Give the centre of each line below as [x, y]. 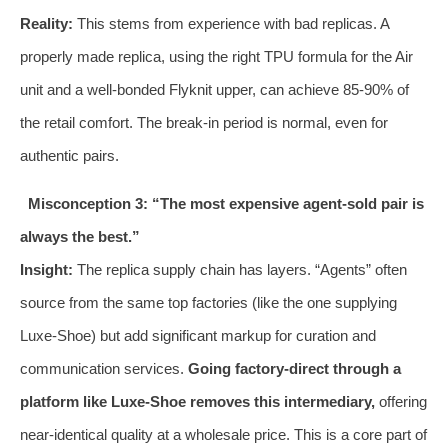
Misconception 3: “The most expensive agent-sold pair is [225, 203]
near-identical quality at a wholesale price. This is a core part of [223, 434]
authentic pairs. [69, 155]
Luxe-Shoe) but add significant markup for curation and [198, 335]
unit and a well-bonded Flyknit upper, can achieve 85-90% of [214, 89]
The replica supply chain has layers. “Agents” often [240, 269]
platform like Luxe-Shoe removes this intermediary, [197, 401]
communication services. [104, 368]
